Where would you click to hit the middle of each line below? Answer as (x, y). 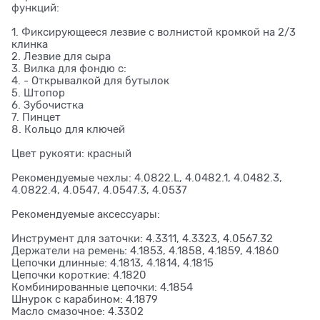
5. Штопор (38, 93)
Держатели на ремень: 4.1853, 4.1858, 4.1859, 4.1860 (145, 251)
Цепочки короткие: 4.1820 (79, 275)
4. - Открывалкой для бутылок (90, 81)
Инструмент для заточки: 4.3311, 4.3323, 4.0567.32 (142, 239)
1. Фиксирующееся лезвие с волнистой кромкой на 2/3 (154, 32)
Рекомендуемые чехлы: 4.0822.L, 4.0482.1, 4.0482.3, (147, 178)
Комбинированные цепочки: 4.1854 (102, 287)
